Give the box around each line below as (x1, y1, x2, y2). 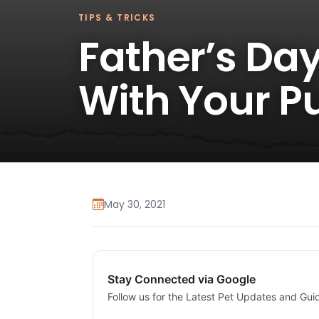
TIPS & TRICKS (78, 11, 156, 23)
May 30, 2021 (104, 197, 165, 212)
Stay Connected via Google (108, 272, 256, 287)
